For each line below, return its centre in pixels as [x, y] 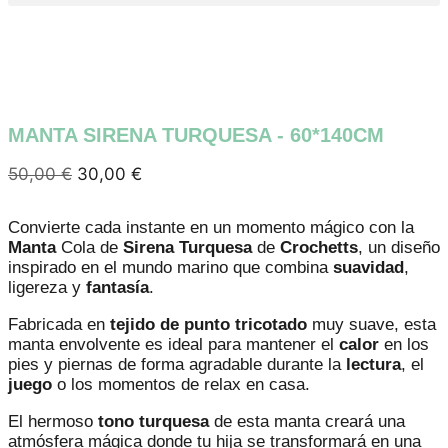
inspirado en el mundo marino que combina [170, 268]
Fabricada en [59, 325]
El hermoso [53, 422]
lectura [373, 365]
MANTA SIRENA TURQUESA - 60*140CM [196, 135]
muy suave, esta [371, 325]
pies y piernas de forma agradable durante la [177, 365]
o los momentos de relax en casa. [181, 385]
